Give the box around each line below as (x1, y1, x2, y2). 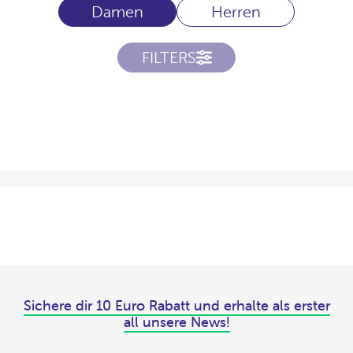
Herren (210, 2, 261, 22)
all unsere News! (123, 313, 230, 332)
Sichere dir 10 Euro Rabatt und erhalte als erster (23, 296, 330, 315)
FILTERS (141, 47, 196, 68)
